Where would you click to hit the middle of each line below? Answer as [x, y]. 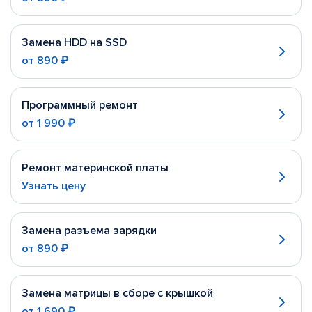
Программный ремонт [80, 105]
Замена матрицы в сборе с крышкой [117, 293]
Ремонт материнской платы [95, 168]
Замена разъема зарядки [89, 231]
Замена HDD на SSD [74, 42]
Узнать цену [54, 186]
